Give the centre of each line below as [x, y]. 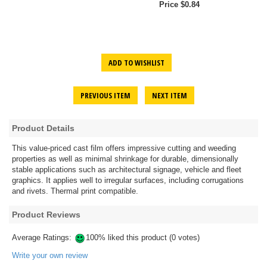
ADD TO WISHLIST [136, 63]
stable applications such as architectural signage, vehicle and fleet [127, 170]
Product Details [43, 128]
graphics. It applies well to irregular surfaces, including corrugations [128, 181]
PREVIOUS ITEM [105, 96]
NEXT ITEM [169, 96]
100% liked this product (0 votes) [143, 238]
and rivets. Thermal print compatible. [75, 191]
